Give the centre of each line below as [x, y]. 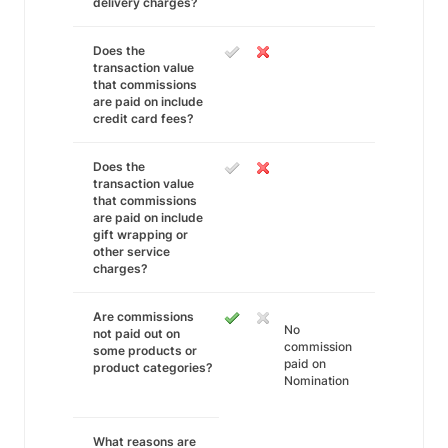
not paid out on [136, 333]
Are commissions [143, 316]
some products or [145, 350]
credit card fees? [143, 118]
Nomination [316, 380]
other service [131, 251]
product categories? [153, 367]
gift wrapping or [140, 234]
